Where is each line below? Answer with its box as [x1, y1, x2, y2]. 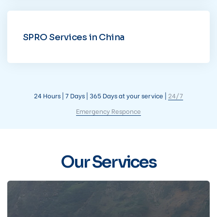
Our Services [61, 152, 156, 173]
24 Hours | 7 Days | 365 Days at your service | [34, 91, 168, 100]
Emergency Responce [76, 106, 141, 116]
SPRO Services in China [22, 31, 124, 43]
